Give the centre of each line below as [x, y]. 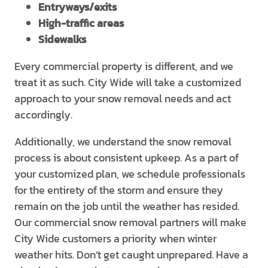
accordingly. [43, 115]
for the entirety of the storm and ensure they [119, 190]
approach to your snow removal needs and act [123, 98]
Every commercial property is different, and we [124, 66]
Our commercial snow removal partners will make [130, 222]
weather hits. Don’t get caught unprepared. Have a [131, 255]
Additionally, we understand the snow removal [123, 141]
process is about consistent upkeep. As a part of [127, 158]
